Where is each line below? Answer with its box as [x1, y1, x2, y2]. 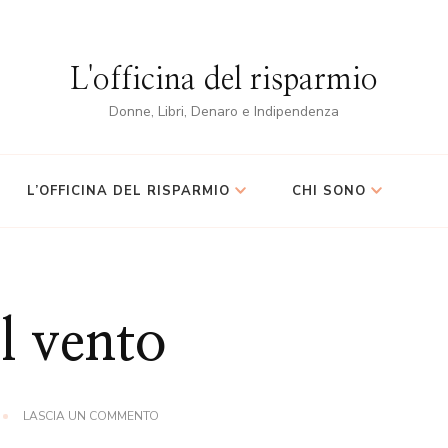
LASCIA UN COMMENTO [23, 408, 159, 424]
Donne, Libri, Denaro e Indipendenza [109, 102, 339, 121]
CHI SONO [292, 182, 366, 200]
